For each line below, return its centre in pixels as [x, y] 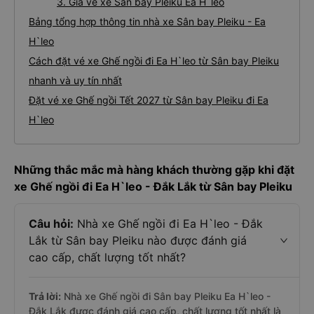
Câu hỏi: [51, 224]
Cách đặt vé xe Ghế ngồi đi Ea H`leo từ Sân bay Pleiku [154, 61]
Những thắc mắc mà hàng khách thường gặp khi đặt [154, 170]
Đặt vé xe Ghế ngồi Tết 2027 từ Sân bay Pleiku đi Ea [149, 100]
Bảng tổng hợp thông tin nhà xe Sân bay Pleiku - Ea [147, 21]
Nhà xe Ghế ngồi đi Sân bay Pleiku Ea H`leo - [166, 296]
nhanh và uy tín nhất [75, 80]
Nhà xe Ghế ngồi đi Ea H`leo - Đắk [168, 224]
